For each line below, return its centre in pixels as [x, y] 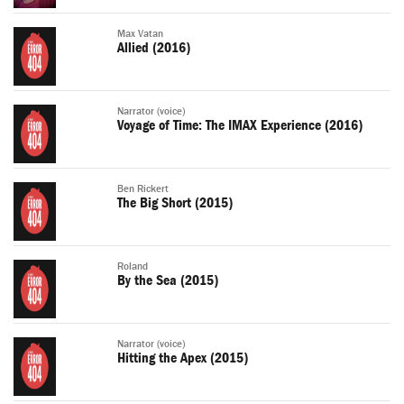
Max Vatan [140, 34]
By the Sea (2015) [168, 281]
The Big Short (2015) [175, 203]
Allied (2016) [154, 48]
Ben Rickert [143, 189]
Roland [133, 267]
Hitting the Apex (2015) [183, 358]
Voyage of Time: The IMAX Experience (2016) [240, 126]
